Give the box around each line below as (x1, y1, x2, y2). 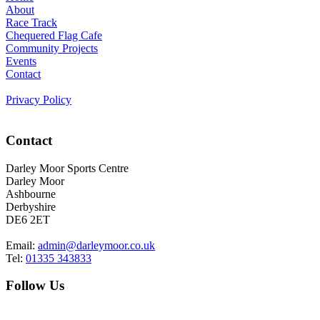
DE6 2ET (6, 213, 50, 226)
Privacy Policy (6, 94, 71, 106)
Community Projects (6, 42, 98, 55)
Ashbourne (6, 187, 56, 200)
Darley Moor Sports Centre (6, 161, 129, 174)
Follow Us (6, 278, 64, 294)
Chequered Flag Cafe (6, 29, 102, 42)
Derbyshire (6, 200, 56, 213)
